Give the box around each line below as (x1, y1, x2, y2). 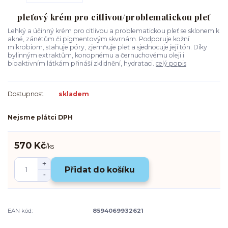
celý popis (156, 59, 186, 67)
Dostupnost (8, 90, 44, 98)
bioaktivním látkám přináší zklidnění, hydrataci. (8, 59, 156, 67)
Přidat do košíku (65, 164, 135, 175)
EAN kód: (8, 207, 33, 215)
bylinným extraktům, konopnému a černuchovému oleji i (8, 51, 184, 59)
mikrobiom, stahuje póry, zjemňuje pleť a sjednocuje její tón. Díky (8, 43, 207, 51)
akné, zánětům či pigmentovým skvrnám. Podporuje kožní (8, 35, 189, 43)
